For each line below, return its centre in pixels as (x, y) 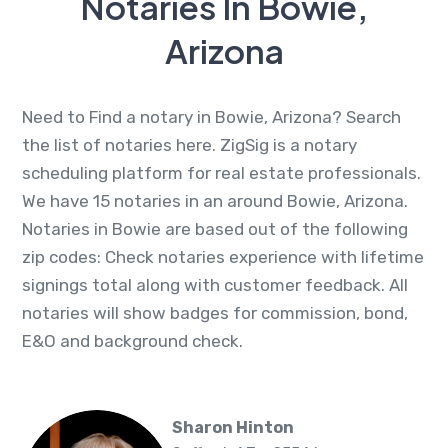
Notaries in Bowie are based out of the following (215, 228)
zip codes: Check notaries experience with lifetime (223, 256)
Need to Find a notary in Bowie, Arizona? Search (211, 116)
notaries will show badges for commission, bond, (215, 312)
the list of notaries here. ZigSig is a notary (189, 144)
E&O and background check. (132, 340)
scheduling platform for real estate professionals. (221, 172)
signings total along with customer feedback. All (215, 284)
